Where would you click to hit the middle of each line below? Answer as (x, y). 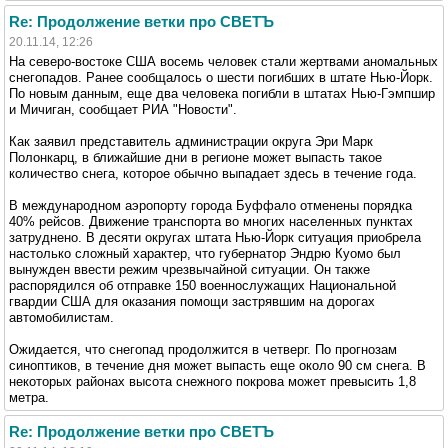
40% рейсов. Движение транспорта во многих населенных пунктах (211, 221)
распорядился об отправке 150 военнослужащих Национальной (202, 285)
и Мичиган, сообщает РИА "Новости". (123, 109)
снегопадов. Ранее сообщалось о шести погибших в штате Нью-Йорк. (221, 77)
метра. (29, 397)
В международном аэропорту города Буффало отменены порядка (210, 205)
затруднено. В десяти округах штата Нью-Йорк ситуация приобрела (215, 237)
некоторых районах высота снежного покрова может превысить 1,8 (212, 381)
